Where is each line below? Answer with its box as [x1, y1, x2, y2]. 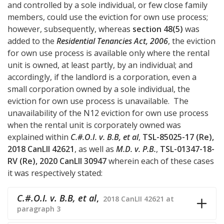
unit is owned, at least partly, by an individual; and [7, 59, 192, 70]
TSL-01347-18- [160, 143, 214, 154]
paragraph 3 [17, 203, 60, 213]
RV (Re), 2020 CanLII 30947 [7, 155, 106, 166]
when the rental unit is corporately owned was [7, 119, 181, 130]
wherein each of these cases [106, 155, 214, 166]
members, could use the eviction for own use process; [7, 11, 208, 22]
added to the [7, 35, 56, 46]
